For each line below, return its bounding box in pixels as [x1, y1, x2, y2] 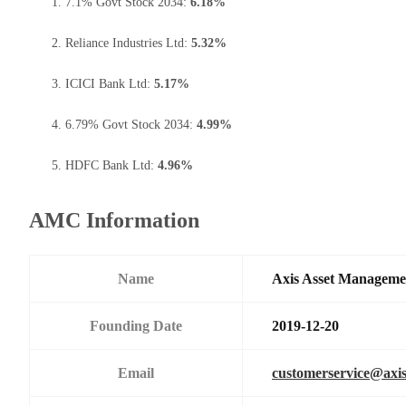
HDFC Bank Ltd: [65, 158, 158, 172]
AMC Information [29, 208, 199, 232]
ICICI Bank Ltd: [65, 76, 154, 91]
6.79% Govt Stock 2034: [65, 117, 197, 131]
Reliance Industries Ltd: [65, 35, 191, 50]
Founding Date [90, 317, 182, 333]
